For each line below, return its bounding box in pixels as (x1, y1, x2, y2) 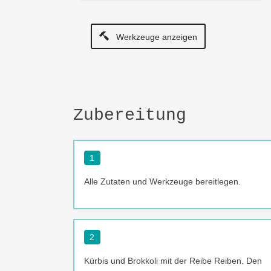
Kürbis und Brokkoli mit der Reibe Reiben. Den (84, 255, 262, 266)
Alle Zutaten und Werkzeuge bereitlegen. (84, 176, 241, 186)
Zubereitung (73, 105, 186, 125)
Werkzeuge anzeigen (113, 31, 197, 42)
